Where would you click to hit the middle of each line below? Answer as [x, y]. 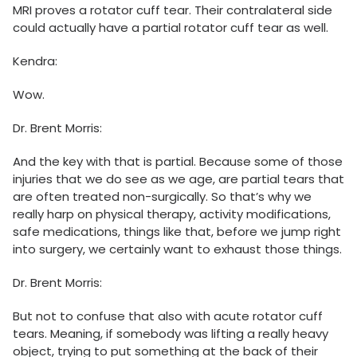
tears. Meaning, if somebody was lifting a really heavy [171, 334]
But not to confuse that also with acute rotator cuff [168, 316]
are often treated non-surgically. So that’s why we [162, 197]
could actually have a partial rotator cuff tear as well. [171, 28]
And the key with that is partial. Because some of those [178, 162]
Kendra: [35, 61]
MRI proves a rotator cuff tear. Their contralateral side [173, 10]
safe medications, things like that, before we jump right [177, 232]
